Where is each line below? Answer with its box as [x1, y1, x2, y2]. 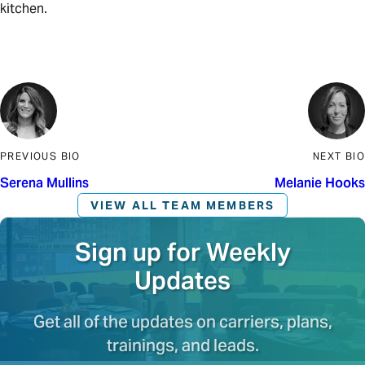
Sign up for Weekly [74, 235, 291, 267]
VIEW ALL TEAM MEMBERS [90, 197, 275, 213]
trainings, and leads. [106, 335, 259, 357]
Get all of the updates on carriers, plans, [33, 311, 332, 333]
